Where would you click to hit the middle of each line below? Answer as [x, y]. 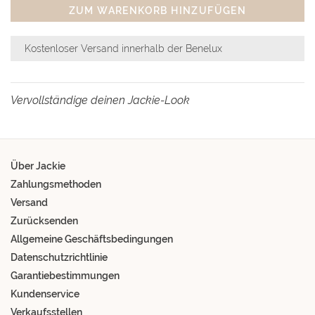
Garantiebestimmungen [65, 276]
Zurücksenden [44, 221]
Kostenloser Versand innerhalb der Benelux [123, 49]
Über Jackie [38, 166]
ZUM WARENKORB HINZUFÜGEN [157, 11]
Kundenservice [45, 294]
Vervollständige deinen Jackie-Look [100, 100]
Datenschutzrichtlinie [59, 257]
